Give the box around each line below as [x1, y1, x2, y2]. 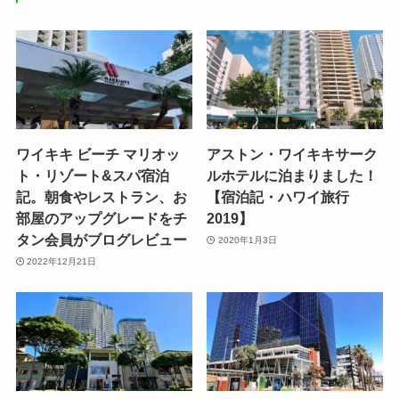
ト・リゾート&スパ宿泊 [15, 167, 169, 184]
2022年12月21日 [27, 256, 97, 266]
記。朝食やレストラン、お [15, 189, 187, 206]
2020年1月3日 [217, 234, 277, 245]
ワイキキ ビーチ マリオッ [15, 146, 180, 163]
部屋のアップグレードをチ [15, 210, 187, 227]
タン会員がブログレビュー [15, 232, 187, 248]
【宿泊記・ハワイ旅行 [207, 189, 350, 206]
